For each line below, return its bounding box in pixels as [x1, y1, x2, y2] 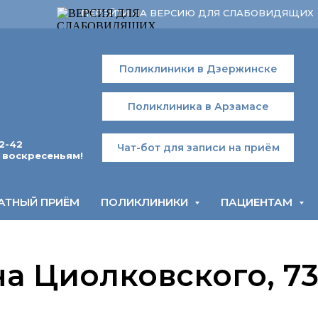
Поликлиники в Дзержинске [119, 62, 278, 75]
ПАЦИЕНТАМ [221, 195, 295, 209]
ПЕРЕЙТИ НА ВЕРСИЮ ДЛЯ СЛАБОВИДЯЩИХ [81, 7, 314, 18]
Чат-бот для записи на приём [116, 141, 280, 154]
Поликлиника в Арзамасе [127, 99, 269, 113]
